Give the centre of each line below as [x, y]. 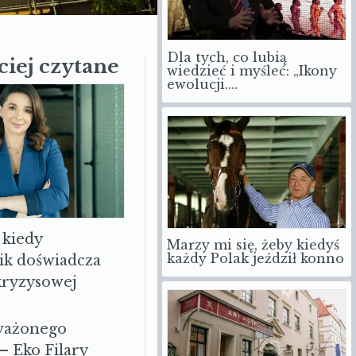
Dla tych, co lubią [227, 58]
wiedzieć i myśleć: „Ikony [252, 71]
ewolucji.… [202, 85]
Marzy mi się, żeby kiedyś [253, 245]
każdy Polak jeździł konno [255, 259]
